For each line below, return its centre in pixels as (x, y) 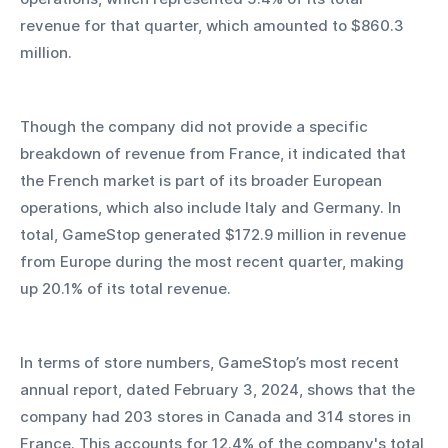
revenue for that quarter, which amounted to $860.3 (214, 26)
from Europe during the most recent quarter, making (214, 262)
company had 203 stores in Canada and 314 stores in (217, 417)
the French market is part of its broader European (203, 181)
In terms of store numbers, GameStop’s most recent (211, 363)
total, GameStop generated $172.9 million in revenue (215, 235)
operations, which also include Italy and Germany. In (212, 208)
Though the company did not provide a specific (196, 127)
